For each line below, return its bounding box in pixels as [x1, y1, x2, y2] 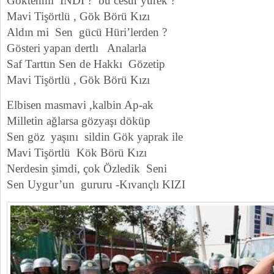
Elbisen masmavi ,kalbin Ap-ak [7, 98, 154, 111]
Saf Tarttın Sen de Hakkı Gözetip [7, 57, 165, 70]
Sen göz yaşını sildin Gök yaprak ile [7, 130, 183, 143]
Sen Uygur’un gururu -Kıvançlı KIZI [7, 178, 185, 191]
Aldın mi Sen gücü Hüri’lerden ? [7, 26, 167, 39]
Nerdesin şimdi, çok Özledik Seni [7, 162, 167, 175]
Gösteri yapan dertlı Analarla [7, 42, 146, 54]
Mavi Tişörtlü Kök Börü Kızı [7, 146, 147, 159]
